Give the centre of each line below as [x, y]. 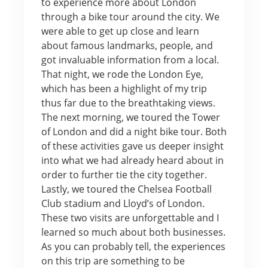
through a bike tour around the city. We [130, 16]
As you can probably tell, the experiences [133, 246]
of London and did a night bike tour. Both [134, 131]
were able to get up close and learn [120, 31]
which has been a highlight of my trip [124, 88]
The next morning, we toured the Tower [130, 117]
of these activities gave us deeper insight [132, 146]
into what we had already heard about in [132, 160]
